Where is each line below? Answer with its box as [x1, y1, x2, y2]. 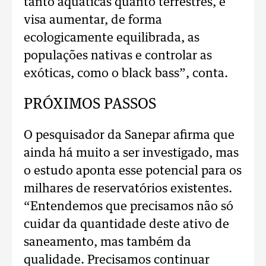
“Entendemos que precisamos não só [24, 201, 233, 213]
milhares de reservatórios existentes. [24, 183, 232, 195]
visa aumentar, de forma [24, 14, 162, 26]
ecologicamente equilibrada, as [24, 32, 199, 44]
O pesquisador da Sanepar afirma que [24, 129, 235, 141]
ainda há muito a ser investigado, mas [24, 147, 239, 159]
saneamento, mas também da [24, 236, 191, 248]
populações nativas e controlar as [24, 50, 212, 62]
